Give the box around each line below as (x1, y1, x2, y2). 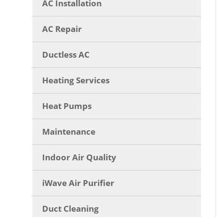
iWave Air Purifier (42, 177, 115, 188)
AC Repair (42, 23, 82, 34)
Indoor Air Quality (42, 151, 117, 163)
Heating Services (42, 74, 110, 86)
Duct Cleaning (42, 202, 99, 214)
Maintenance (42, 125, 96, 137)
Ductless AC (42, 48, 90, 60)
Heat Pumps (42, 100, 92, 111)
